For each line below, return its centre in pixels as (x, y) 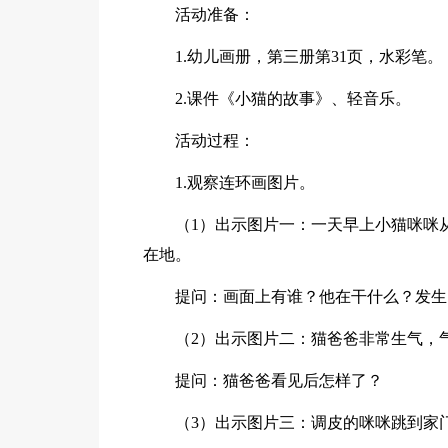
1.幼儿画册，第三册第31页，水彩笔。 (309, 56)
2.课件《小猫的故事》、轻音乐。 (293, 98)
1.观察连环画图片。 (245, 182)
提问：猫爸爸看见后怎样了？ (279, 380)
